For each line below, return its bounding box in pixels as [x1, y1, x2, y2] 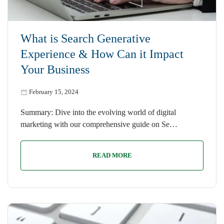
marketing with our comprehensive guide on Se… [20, 119, 177, 128]
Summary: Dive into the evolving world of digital [20, 107, 176, 116]
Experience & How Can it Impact [20, 47, 183, 60]
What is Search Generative [20, 31, 150, 45]
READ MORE [92, 151, 132, 159]
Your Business [20, 62, 89, 76]
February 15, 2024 [29, 87, 78, 95]
